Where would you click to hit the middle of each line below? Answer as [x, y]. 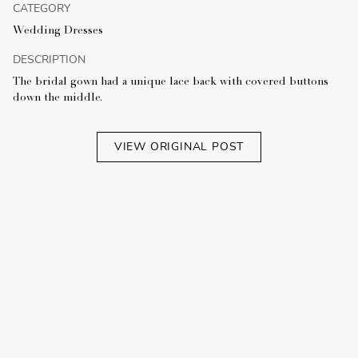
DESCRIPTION [49, 60]
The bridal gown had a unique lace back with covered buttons [171, 83]
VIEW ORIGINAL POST [179, 147]
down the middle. [58, 99]
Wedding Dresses [58, 32]
